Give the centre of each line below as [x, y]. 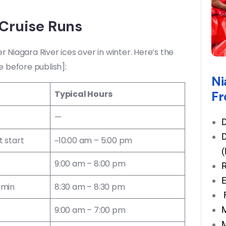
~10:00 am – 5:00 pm [94, 140]
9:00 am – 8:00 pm [90, 164]
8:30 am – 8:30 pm [90, 187]
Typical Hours [83, 94]
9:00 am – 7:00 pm [90, 210]
